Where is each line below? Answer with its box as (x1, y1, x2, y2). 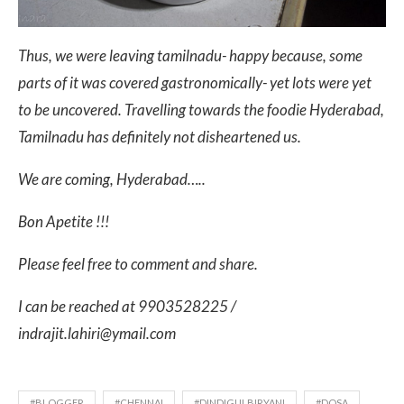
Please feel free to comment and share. (18, 254, 258, 274)
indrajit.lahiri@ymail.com (18, 324, 176, 344)
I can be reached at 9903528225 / (18, 297, 236, 317)
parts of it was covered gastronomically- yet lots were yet (18, 73, 372, 93)
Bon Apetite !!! (18, 212, 109, 232)
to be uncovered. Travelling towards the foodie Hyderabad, (18, 100, 384, 120)
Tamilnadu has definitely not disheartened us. (18, 127, 301, 147)
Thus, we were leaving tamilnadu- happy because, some (18, 46, 363, 66)
